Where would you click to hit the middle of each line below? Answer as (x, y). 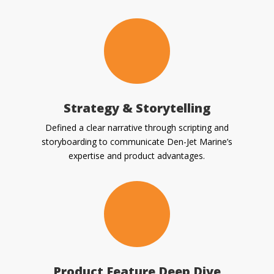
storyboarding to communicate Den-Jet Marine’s (137, 142)
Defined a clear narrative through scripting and (137, 128)
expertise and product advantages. (137, 156)
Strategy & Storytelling (137, 108)
